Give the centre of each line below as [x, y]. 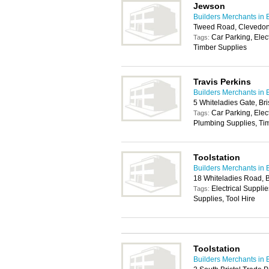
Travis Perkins [222, 82]
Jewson [209, 6]
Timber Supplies [220, 47]
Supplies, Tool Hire [224, 199]
